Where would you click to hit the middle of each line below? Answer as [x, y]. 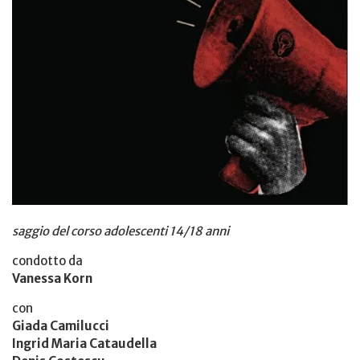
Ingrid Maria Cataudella [84, 343]
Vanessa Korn [52, 278]
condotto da [47, 260]
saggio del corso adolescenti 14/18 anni [121, 231]
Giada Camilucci [61, 325]
